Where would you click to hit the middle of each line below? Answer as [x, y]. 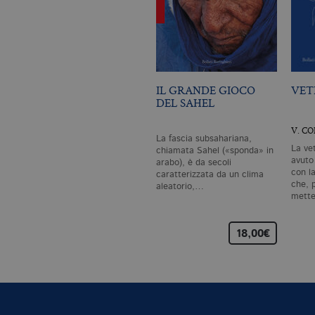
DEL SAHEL [185, 102]
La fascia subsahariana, [204, 139]
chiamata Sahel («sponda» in [215, 150]
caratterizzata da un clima [210, 174]
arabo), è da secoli [194, 162]
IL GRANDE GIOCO [206, 90]
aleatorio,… [180, 186]
